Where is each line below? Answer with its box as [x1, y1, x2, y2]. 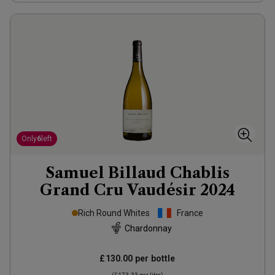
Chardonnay [124, 223, 172, 233]
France [177, 208, 203, 218]
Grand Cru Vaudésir [40, 181, 196, 199]
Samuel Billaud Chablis [45, 164, 230, 182]
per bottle [133, 254, 176, 263]
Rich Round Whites [78, 208, 150, 218]
